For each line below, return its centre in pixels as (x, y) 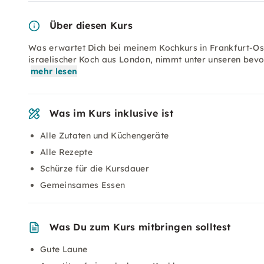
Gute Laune (64, 249)
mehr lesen (54, 71)
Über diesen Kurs (91, 25)
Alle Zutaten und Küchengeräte (105, 136)
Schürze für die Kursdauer (95, 169)
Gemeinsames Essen (83, 185)
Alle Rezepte (66, 152)
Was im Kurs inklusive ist (111, 113)
